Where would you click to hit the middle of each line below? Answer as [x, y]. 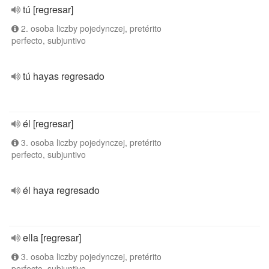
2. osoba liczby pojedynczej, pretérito [90, 28]
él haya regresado [61, 190]
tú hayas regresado [64, 76]
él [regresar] [48, 123]
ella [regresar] [52, 237]
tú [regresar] [48, 9]
